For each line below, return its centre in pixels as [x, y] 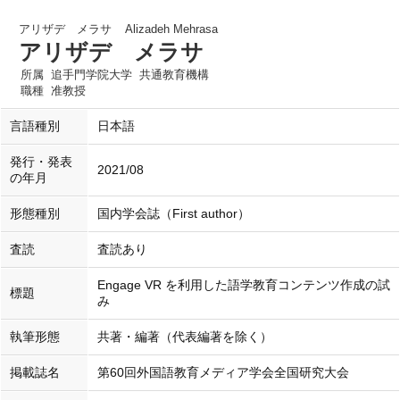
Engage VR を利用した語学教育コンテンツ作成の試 [244, 285]
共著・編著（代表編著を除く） [185, 337]
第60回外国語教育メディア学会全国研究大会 [223, 373]
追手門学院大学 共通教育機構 [130, 75]
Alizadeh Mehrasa [171, 29]
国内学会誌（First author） [174, 214]
